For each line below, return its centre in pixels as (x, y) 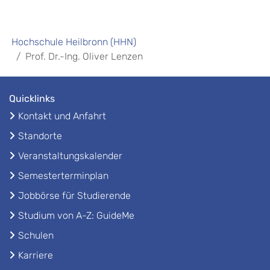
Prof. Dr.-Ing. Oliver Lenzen (84, 56)
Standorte (40, 136)
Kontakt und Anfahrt (62, 116)
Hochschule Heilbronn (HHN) (74, 42)
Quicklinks (32, 98)
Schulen (36, 235)
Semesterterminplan (63, 175)
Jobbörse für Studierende (74, 195)
